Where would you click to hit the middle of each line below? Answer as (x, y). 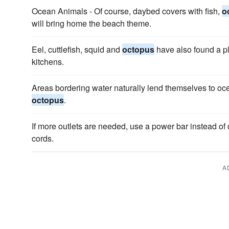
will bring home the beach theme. (91, 23)
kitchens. (48, 62)
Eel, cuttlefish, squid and (77, 49)
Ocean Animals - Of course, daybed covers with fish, (127, 11)
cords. (43, 138)
